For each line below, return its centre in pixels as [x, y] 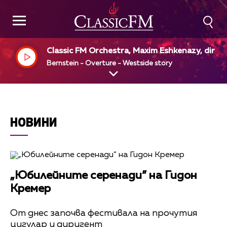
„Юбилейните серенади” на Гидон [104, 176]
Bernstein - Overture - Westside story [110, 63]
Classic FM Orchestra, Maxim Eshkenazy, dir [131, 51]
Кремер [30, 189]
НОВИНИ [34, 122]
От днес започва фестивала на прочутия [104, 213]
